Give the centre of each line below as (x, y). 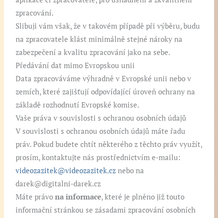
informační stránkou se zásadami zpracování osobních (106, 210)
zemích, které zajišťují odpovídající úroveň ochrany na (106, 92)
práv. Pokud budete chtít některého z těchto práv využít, (109, 145)
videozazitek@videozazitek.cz (66, 171)
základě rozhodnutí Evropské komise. (78, 105)
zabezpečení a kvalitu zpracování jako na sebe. (93, 53)
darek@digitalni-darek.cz (58, 184)
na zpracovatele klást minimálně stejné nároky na (99, 39)
